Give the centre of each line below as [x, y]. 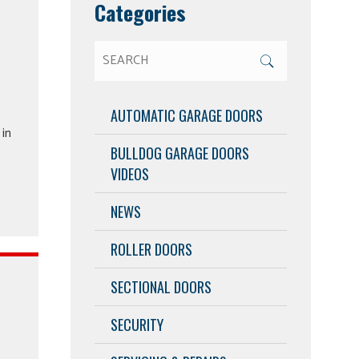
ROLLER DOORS [151, 249]
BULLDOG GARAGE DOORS [180, 153]
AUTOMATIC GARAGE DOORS [187, 115]
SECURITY [137, 324]
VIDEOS [130, 173]
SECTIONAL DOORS [161, 286]
